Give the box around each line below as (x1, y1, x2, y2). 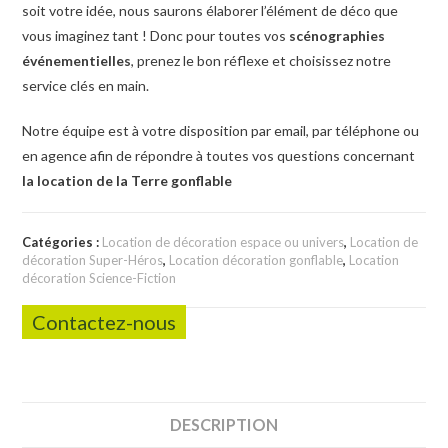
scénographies (289, 27, 386, 45)
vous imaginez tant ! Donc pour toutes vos (22, 27, 290, 45)
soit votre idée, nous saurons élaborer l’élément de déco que (22, 2, 399, 20)
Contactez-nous (32, 310, 177, 335)
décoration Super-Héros (22, 252, 164, 269)
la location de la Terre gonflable (22, 172, 233, 190)
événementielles (22, 52, 132, 70)
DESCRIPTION (170, 415, 278, 435)
